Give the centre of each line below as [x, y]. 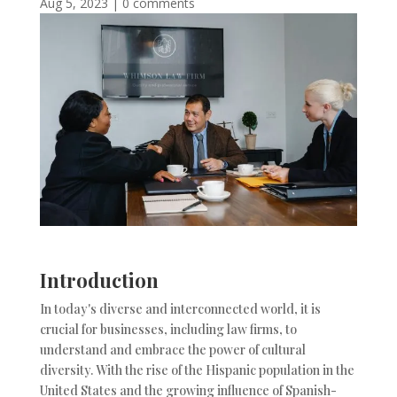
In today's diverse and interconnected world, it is [180, 309]
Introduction [99, 280]
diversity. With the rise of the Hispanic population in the [197, 370]
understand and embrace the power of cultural [172, 350]
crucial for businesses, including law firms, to [168, 330]
